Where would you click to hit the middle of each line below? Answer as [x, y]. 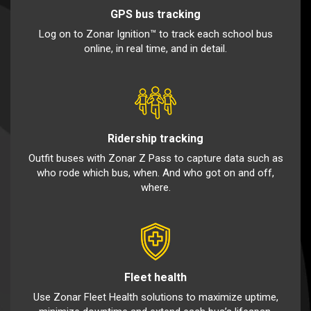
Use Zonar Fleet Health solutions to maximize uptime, [155, 297]
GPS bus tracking [155, 15]
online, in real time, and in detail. [155, 49]
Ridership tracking [155, 139]
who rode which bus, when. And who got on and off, [155, 173]
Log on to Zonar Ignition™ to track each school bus [155, 34]
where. [155, 188]
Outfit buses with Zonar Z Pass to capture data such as [155, 159]
